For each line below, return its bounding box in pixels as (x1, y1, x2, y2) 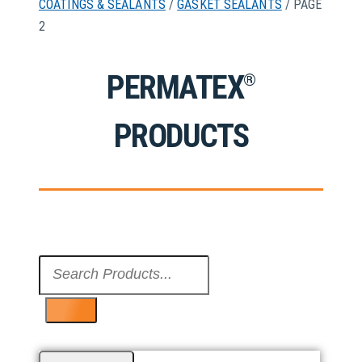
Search (38, 255, 84, 273)
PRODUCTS (113, 117, 249, 156)
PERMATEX (107, 69, 244, 107)
